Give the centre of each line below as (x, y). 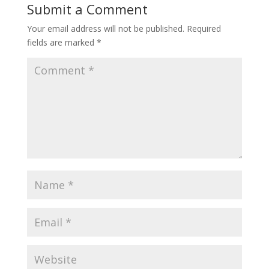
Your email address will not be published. (105, 28)
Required (204, 28)
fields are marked (62, 42)
